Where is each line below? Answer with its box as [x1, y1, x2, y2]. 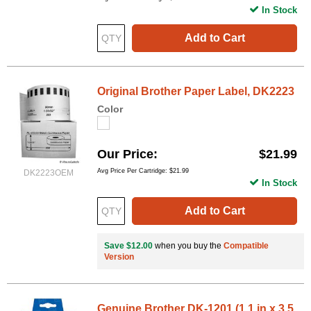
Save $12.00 [104, 241, 153, 251]
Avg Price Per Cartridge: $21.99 [97, 167, 189, 175]
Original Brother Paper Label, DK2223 [97, 85, 294, 98]
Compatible [224, 241, 269, 251]
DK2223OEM [24, 168, 74, 178]
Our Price [97, 147, 153, 162]
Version [104, 252, 134, 262]
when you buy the [153, 241, 224, 251]
